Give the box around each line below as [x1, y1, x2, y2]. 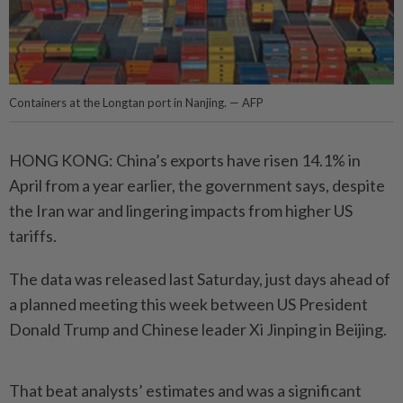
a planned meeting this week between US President [9, 294, 368, 315]
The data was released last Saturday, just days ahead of [9, 269, 390, 290]
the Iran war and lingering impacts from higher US [9, 201, 353, 221]
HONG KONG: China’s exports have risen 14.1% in [9, 150, 361, 171]
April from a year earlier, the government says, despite [9, 175, 385, 196]
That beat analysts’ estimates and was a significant [9, 381, 362, 401]
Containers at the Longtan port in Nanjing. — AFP [9, 95, 264, 111]
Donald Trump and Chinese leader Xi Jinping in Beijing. [9, 319, 387, 340]
